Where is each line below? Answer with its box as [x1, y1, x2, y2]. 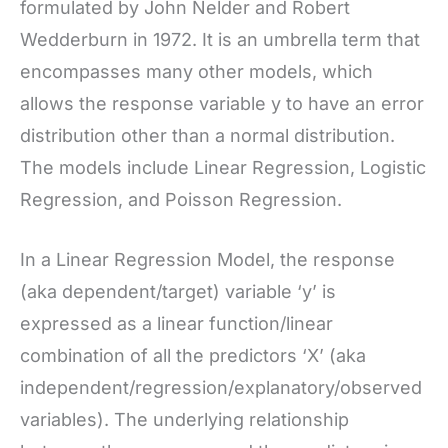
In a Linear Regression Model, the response [20, 249, 395, 271]
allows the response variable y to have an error [20, 92, 424, 114]
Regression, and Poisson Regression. [20, 188, 342, 210]
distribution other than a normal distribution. [20, 124, 395, 146]
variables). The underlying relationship [20, 409, 349, 431]
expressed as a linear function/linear [20, 313, 333, 335]
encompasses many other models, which [20, 60, 373, 82]
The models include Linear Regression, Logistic [20, 156, 426, 178]
